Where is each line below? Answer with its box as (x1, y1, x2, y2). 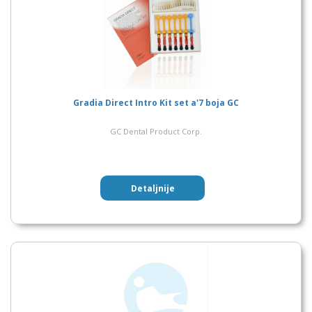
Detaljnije (130, 182, 175, 194)
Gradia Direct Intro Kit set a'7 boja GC (73, 97, 239, 109)
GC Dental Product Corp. (110, 126, 202, 136)
